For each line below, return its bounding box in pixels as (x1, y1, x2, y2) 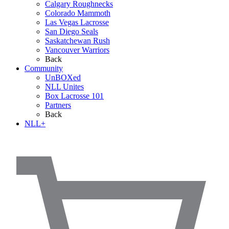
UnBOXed (45, 73, 81, 82)
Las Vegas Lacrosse (45, 18, 109, 27)
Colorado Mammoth (45, 9, 110, 18)
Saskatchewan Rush (45, 36, 110, 45)
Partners (45, 101, 71, 110)
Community (25, 64, 63, 73)
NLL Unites (45, 82, 84, 91)
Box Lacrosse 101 (45, 91, 104, 101)
